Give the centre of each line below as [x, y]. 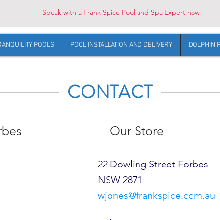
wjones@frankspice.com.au [156, 195]
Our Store [137, 131]
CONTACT [110, 92]
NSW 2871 [120, 180]
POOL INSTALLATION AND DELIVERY [121, 45]
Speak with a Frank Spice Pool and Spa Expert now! [122, 12]
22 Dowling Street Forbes [153, 164]
